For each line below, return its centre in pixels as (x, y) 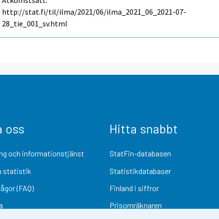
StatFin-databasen (140, 153)
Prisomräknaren (136, 205)
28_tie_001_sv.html (35, 24)
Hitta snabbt (144, 129)
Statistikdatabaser (140, 171)
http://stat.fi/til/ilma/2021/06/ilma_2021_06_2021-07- (94, 12)
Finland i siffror (134, 188)
